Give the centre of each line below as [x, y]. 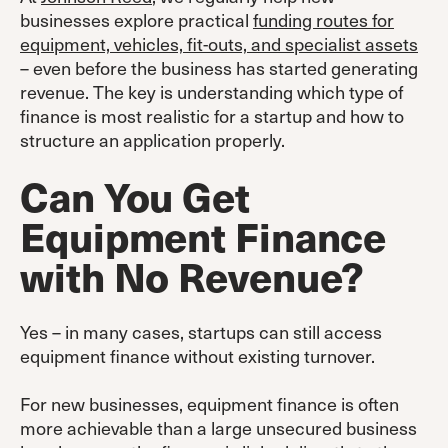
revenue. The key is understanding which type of [211, 91]
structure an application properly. [152, 139]
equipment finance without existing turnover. [197, 355]
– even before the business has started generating [219, 67]
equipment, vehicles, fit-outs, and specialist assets [219, 43]
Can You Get [135, 195]
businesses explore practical [136, 19]
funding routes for [323, 19]
